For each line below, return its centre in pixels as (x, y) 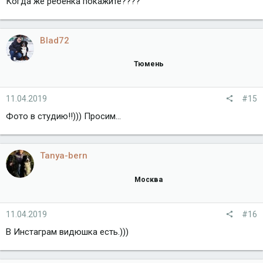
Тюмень (149, 64)
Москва (149, 179)
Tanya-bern (64, 156)
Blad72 (55, 40)
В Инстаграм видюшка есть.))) (67, 232)
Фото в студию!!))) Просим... (63, 117)
